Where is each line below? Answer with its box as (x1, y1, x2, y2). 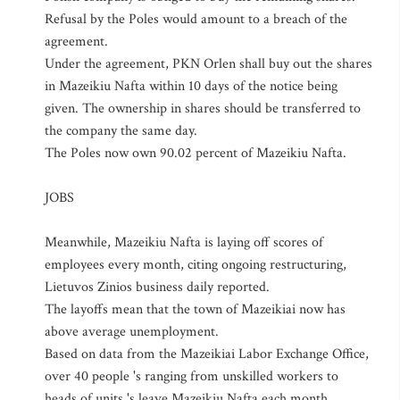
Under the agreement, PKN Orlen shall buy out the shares (45, 54, 372, 73)
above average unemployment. (45, 322, 219, 341)
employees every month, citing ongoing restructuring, (45, 255, 346, 274)
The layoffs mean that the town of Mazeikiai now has (45, 300, 346, 319)
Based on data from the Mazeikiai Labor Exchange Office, (45, 345, 369, 363)
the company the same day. (45, 121, 197, 140)
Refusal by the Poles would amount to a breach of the (45, 10, 347, 29)
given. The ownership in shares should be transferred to (45, 99, 361, 118)
